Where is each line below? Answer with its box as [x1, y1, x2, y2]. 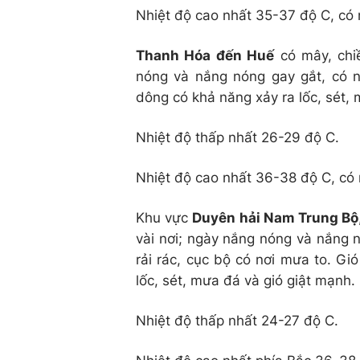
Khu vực [136, 209, 193, 226]
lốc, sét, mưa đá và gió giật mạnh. [136, 272, 355, 288]
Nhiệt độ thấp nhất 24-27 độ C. [136, 312, 338, 329]
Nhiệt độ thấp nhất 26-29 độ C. [136, 129, 339, 145]
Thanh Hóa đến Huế [136, 47, 275, 63]
